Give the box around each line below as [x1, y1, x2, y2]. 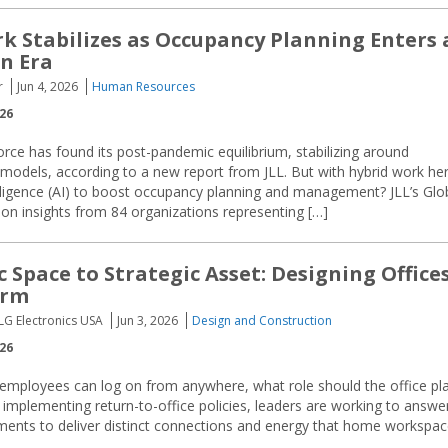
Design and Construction [192, 312, 332, 329]
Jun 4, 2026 [17, 78, 78, 95]
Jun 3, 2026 [117, 312, 178, 329]
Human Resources [92, 78, 195, 95]
